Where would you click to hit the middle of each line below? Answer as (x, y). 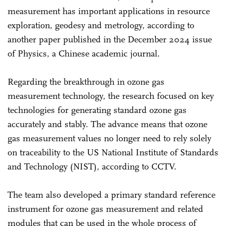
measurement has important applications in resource (109, 11)
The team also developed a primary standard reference (111, 194)
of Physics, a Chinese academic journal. (84, 53)
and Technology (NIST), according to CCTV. (93, 166)
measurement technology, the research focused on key (111, 96)
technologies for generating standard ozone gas (97, 110)
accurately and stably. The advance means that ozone (107, 124)
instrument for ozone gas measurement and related (105, 209)
